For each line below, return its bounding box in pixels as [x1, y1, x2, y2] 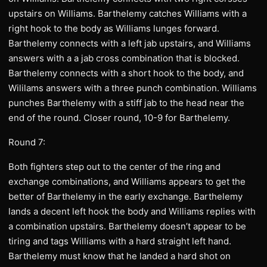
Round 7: [8, 136, 45, 148]
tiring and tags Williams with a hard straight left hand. [8, 235, 231, 247]
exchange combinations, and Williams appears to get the [8, 176, 246, 187]
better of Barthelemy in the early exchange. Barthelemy [8, 191, 243, 202]
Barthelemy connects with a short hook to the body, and [8, 67, 244, 79]
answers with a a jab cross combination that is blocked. [8, 52, 240, 64]
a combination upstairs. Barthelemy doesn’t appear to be [8, 221, 246, 232]
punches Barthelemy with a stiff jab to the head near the [8, 97, 244, 108]
